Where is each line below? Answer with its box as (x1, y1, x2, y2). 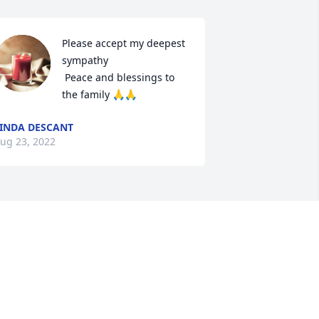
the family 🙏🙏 (61, 88, 137, 102)
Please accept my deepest (61, 36, 185, 51)
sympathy (61, 53, 108, 68)
